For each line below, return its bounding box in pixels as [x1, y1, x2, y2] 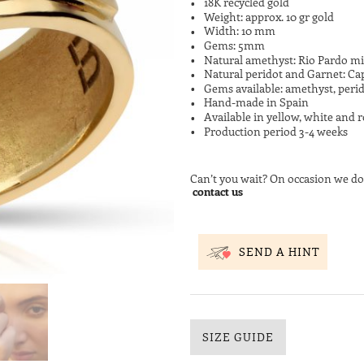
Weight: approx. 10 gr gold [204, 8, 334, 24]
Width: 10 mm [204, 23, 275, 39]
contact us [193, 184, 243, 200]
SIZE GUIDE [202, 328, 274, 344]
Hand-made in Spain [204, 94, 309, 110]
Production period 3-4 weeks [204, 123, 348, 139]
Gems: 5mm [204, 37, 265, 53]
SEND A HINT [239, 244, 319, 260]
